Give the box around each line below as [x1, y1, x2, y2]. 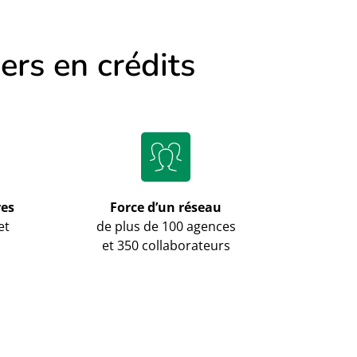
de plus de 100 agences [96, 217, 236, 235]
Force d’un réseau [110, 198, 222, 216]
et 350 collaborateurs [101, 236, 230, 254]
